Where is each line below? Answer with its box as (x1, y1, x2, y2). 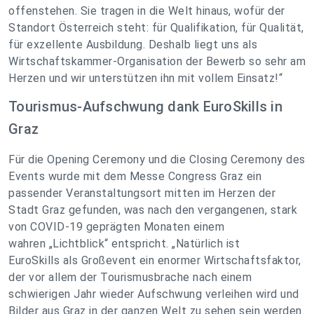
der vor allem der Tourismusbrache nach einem (8, 271, 252, 285)
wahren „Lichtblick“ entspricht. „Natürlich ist (8, 237, 240, 251)
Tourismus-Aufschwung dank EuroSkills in (8, 98, 282, 116)
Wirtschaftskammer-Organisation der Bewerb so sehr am (8, 55, 306, 69)
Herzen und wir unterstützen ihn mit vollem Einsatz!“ (8, 71, 282, 86)
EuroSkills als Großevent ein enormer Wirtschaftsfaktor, (8, 254, 301, 268)
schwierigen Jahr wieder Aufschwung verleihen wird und (8, 287, 299, 301)
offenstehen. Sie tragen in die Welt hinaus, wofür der (8, 4, 285, 18)
